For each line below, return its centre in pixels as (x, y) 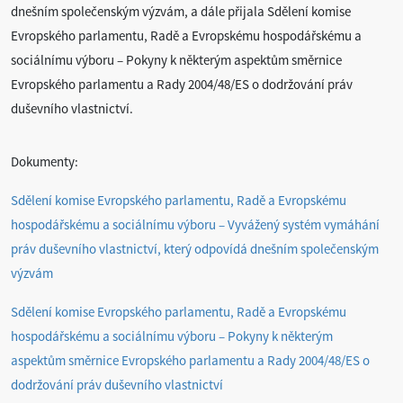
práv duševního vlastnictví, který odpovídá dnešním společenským (195, 249)
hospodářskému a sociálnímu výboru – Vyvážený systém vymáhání (195, 224)
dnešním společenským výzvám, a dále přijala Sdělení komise (181, 11)
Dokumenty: (45, 161)
